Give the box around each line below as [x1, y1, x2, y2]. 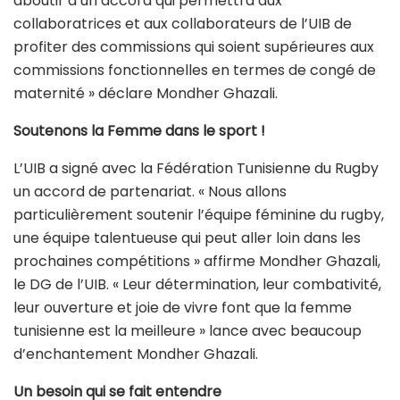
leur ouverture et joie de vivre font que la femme [13, 296, 352, 318]
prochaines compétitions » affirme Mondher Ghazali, [13, 250, 380, 271]
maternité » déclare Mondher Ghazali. [13, 82, 278, 104]
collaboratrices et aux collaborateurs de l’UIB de [13, 12, 352, 34]
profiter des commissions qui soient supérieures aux [13, 36, 374, 57]
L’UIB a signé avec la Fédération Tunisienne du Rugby [13, 157, 379, 179]
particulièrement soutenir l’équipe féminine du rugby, [13, 204, 384, 225]
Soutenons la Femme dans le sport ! [13, 120, 265, 141]
